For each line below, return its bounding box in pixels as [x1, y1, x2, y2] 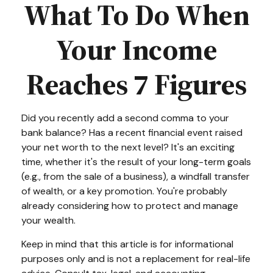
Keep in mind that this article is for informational [21, 238, 233, 250]
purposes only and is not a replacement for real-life [21, 252, 250, 265]
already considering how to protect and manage [21, 199, 238, 212]
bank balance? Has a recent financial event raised [21, 126, 243, 139]
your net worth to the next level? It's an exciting [21, 141, 235, 154]
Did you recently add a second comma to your [21, 112, 229, 124]
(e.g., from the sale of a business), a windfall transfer [21, 170, 250, 183]
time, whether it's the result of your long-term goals [21, 155, 251, 168]
